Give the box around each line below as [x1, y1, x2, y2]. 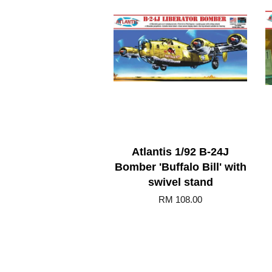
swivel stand [148, 175, 213, 188]
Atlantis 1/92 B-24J [132, 145, 229, 158]
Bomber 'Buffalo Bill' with [114, 160, 246, 173]
